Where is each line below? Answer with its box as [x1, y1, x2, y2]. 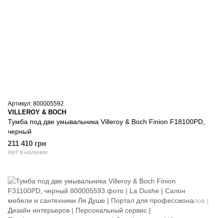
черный [8, 127, 32, 135]
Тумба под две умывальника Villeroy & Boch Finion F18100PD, [8, 117, 205, 126]
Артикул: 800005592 [8, 100, 64, 107]
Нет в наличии [8, 148, 48, 156]
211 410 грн [8, 139, 46, 147]
